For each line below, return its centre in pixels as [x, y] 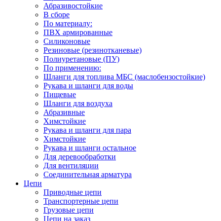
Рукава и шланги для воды [88, 86]
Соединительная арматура [88, 174]
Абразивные [64, 112]
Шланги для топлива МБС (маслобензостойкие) [124, 77]
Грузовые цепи [69, 210]
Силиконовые [67, 41]
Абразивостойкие [73, 6]
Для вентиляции [71, 166]
